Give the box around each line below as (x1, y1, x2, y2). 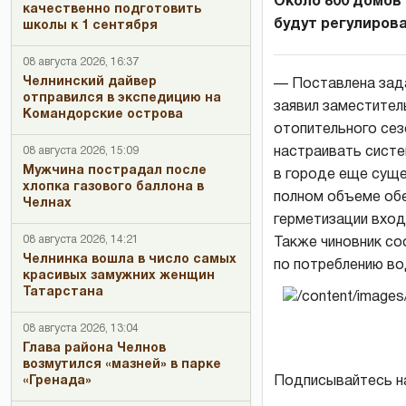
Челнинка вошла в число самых (23, 253, 237, 266)
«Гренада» (23, 374, 92, 387)
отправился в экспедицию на (23, 92, 221, 104)
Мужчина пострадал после (23, 164, 207, 177)
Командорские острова (23, 108, 183, 121)
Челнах (23, 197, 72, 209)
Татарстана (23, 285, 103, 298)
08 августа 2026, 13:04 (23, 323, 139, 333)
